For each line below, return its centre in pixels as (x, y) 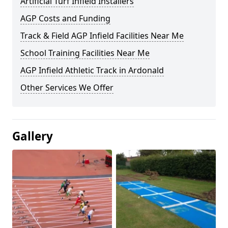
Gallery (33, 136)
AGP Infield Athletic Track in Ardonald (92, 70)
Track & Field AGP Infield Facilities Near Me (102, 36)
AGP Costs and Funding (65, 18)
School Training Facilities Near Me (85, 53)
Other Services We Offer (67, 88)
